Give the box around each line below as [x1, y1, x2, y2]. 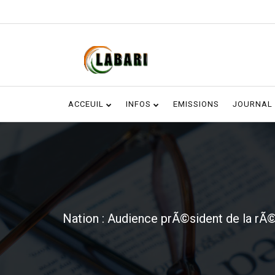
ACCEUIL [68, 99, 106, 109]
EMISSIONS [173, 99, 219, 109]
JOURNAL [233, 99, 273, 109]
